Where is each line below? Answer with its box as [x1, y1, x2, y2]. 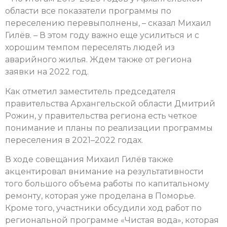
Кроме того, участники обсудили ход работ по [5, 203, 202, 213]
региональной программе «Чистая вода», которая [5, 215, 219, 225]
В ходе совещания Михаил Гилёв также [5, 154, 173, 164]
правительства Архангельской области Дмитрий [5, 98, 215, 108]
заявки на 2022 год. [5, 67, 89, 77]
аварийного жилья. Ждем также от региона [5, 55, 192, 65]
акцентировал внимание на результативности [5, 166, 204, 176]
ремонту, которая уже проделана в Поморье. [5, 191, 196, 201]
